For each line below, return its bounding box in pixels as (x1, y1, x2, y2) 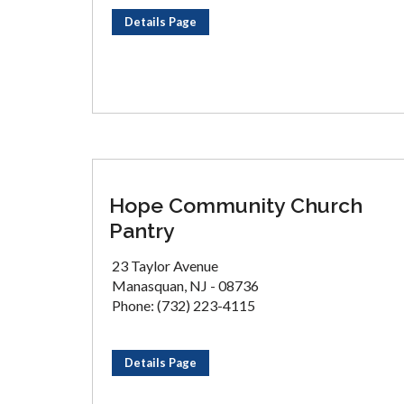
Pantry (109, 218, 175, 243)
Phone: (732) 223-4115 (112, 297, 255, 314)
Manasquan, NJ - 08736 (112, 277, 259, 294)
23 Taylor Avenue (112, 257, 218, 274)
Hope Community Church (109, 193, 363, 217)
